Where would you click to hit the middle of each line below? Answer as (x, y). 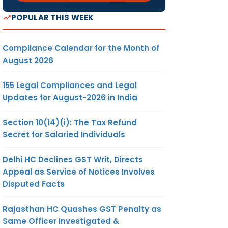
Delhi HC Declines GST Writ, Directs (73, 159)
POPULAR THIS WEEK (53, 17)
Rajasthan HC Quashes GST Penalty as (82, 209)
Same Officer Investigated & (61, 221)
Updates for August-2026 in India (70, 97)
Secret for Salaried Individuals (64, 134)
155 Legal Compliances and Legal (70, 85)
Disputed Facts (34, 184)
